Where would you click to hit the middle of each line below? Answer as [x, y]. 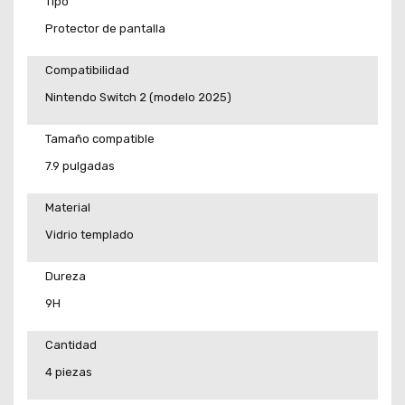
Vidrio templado [89, 235]
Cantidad [71, 344]
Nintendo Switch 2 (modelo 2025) [138, 98]
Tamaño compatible [100, 138]
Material [68, 207]
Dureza [66, 276]
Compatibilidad [87, 70]
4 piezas [69, 372]
